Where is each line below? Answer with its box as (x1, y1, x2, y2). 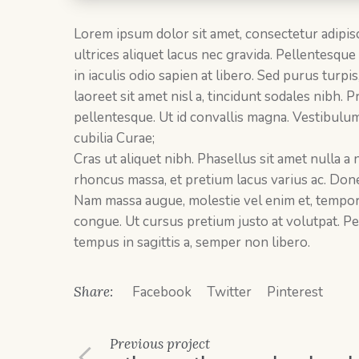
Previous (110, 334, 163, 353)
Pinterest (267, 282, 323, 301)
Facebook (132, 282, 192, 301)
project (163, 334, 210, 353)
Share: (74, 282, 113, 301)
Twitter (207, 282, 252, 301)
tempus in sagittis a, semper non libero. (74, 232, 310, 252)
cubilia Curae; (74, 128, 155, 147)
